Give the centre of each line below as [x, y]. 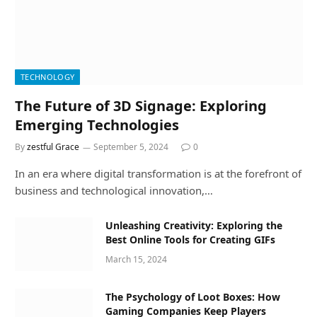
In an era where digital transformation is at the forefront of [158, 174]
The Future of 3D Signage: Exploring [141, 106]
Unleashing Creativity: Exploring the [194, 226]
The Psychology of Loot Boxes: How [193, 297]
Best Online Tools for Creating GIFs [190, 240]
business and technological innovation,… [114, 191]
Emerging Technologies [97, 125]
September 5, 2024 [131, 147]
